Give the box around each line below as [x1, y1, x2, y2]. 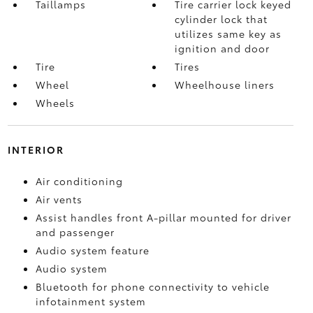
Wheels [35, 95, 75, 110]
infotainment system [35, 293, 146, 308]
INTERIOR [7, 142, 64, 156]
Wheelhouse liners [175, 77, 275, 92]
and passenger [35, 224, 115, 239]
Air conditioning [35, 173, 123, 188]
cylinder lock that [175, 11, 268, 26]
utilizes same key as [175, 26, 282, 41]
